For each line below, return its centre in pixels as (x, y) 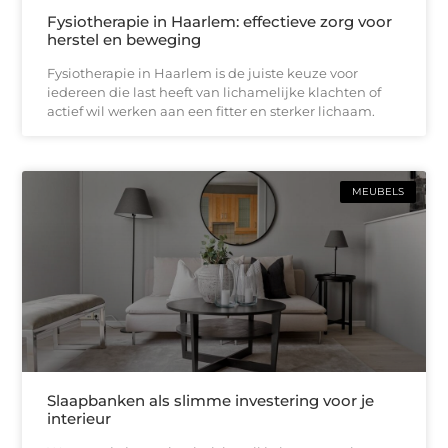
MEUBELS (377, 191)
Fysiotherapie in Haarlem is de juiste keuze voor (203, 72)
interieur (79, 419)
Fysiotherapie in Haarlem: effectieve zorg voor (220, 21)
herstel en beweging (124, 39)
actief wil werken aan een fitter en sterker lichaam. (211, 110)
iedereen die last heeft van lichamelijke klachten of (214, 91)
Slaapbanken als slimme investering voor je (211, 401)
